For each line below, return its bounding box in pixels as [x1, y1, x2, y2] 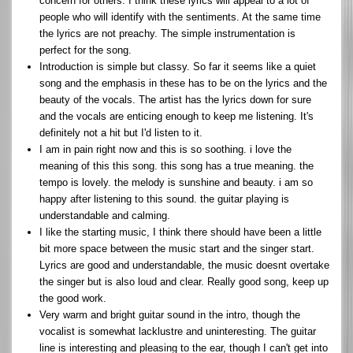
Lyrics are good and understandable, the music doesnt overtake [39, 258, 329, 271]
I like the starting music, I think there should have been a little [39, 225, 321, 238]
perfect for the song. [39, 43, 132, 56]
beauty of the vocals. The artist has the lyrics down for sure [39, 93, 311, 106]
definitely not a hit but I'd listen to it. [39, 126, 203, 139]
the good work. [39, 292, 106, 304]
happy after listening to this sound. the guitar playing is [39, 192, 289, 205]
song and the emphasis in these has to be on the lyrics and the [39, 76, 327, 89]
